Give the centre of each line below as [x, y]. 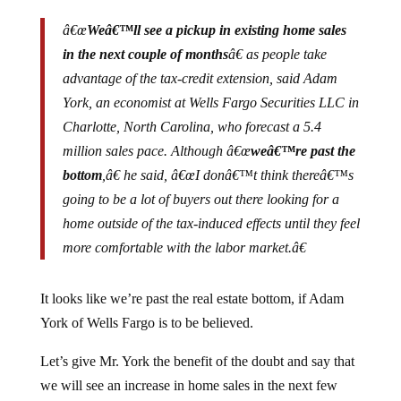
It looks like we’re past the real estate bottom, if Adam [192, 284]
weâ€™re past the [303, 137]
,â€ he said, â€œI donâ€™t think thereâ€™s [227, 161]
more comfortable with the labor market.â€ [184, 233]
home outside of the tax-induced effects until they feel [211, 209]
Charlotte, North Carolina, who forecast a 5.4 [192, 112]
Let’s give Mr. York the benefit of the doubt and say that [197, 347]
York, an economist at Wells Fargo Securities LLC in [210, 88]
